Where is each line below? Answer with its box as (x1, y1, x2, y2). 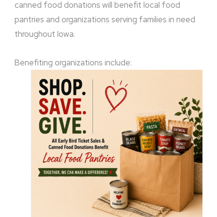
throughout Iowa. (15, 28, 75, 39)
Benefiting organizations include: (15, 57, 134, 68)
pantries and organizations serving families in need (15, 14, 195, 25)
